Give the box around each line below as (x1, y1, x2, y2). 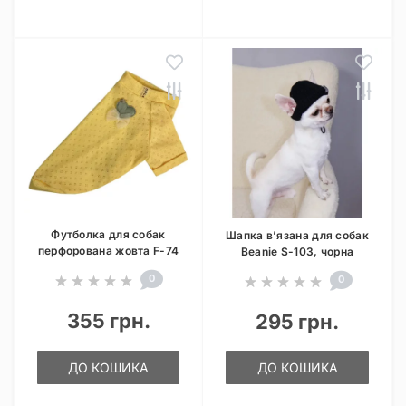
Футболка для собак (51, 227, 166, 241)
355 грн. (66, 309, 150, 333)
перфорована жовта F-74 (37, 244, 179, 257)
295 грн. (256, 310, 339, 333)
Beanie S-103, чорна (240, 245, 354, 258)
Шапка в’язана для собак (226, 228, 369, 242)
